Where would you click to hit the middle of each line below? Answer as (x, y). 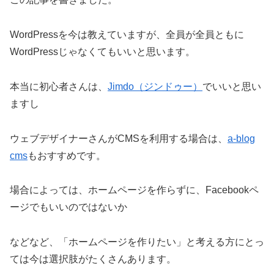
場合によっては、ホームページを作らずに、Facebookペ (134, 190)
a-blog (241, 138)
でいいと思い (232, 86)
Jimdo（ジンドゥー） (155, 86)
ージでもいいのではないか (68, 207)
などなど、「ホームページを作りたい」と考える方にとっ (137, 242)
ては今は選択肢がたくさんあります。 (93, 259)
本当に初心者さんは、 (59, 86)
